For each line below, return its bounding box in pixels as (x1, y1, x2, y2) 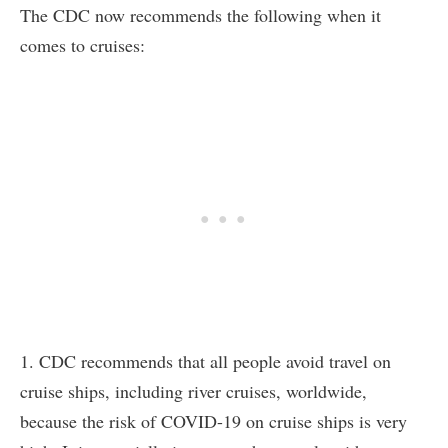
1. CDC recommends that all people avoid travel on (20, 349, 391, 374)
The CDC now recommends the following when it (20, 3, 381, 28)
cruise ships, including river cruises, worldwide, (20, 379, 367, 404)
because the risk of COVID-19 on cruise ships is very (20, 409, 407, 434)
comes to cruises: (20, 33, 145, 58)
